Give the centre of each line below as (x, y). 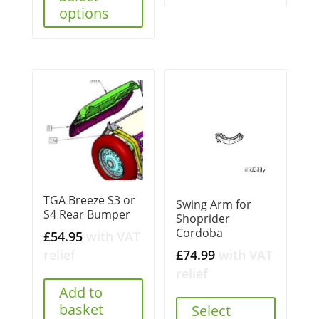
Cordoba (200, 232)
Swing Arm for (214, 204)
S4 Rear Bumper (87, 214)
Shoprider (203, 218)
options (84, 14)
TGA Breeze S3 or (89, 200)
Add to (80, 292)
